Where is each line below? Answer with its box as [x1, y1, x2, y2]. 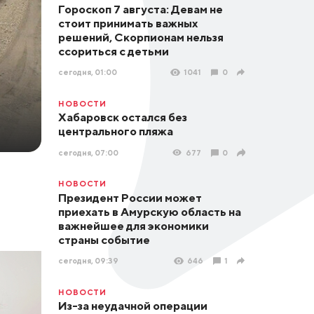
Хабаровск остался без [57, 110, 187, 125]
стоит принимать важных [57, 15, 198, 30]
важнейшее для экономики [57, 218, 209, 233]
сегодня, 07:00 [57, 147, 118, 157]
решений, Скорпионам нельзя [57, 29, 224, 44]
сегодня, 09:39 [57, 256, 118, 266]
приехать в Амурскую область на [57, 204, 241, 219]
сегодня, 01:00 [57, 67, 117, 77]
